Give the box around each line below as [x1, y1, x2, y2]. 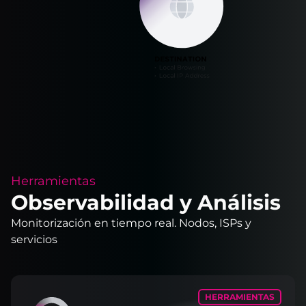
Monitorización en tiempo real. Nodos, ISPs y [11, 216, 251, 229]
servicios [11, 232, 57, 246]
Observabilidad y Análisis [11, 189, 281, 215]
